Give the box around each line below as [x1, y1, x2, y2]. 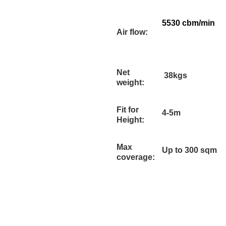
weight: [117, 78, 144, 87]
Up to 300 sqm [162, 146, 217, 154]
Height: [117, 116, 144, 124]
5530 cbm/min [162, 19, 215, 27]
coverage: [117, 153, 155, 161]
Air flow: [117, 28, 148, 36]
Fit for [117, 105, 139, 114]
